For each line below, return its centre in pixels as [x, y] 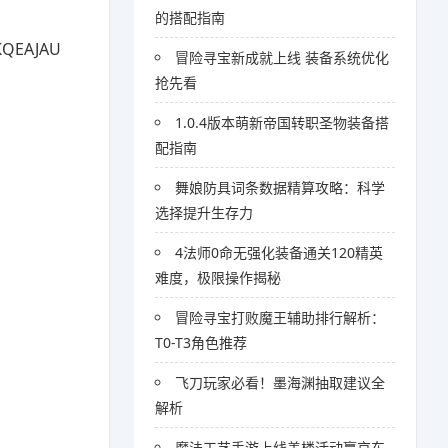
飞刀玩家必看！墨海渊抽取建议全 [280, 382]
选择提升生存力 [204, 212]
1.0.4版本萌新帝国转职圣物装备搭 [282, 122]
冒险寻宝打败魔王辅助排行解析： [280, 317]
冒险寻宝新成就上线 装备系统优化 [282, 57]
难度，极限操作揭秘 [218, 277]
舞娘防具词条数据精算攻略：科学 [280, 187]
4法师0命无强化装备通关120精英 [279, 252]
